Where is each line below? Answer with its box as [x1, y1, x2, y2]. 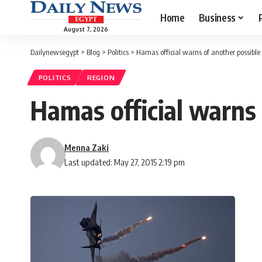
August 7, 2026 [64, 25, 108, 33]
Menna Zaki [64, 142, 109, 153]
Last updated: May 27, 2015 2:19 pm [64, 157, 185, 168]
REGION [87, 73, 115, 82]
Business [198, 11, 236, 24]
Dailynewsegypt [30, 47, 79, 57]
